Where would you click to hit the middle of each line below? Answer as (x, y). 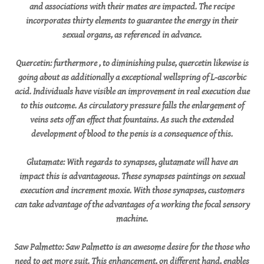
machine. (132, 219)
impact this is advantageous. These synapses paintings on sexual (132, 176)
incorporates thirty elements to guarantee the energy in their (132, 21)
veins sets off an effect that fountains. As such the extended (132, 120)
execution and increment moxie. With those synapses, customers (132, 191)
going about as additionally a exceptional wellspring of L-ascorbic (132, 77)
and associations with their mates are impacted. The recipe (132, 7)
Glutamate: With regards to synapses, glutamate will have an (132, 162)
